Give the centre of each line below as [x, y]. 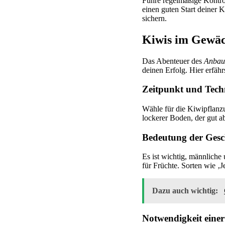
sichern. [154, 18]
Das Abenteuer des [173, 61]
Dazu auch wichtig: [186, 191]
